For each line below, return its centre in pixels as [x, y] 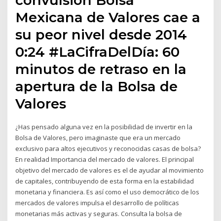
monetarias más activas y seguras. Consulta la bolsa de [99, 213]
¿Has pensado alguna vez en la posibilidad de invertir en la [104, 127]
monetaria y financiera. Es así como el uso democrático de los [108, 192]
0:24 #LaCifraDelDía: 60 [98, 52]
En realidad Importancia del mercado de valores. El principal [105, 159]
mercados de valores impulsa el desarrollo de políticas [97, 203]
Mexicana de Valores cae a [108, 17]
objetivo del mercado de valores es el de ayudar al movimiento [110, 170]
